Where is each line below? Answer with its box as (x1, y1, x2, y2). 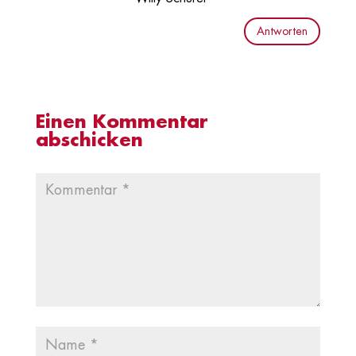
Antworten (257, 25, 308, 37)
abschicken (35, 131, 143, 150)
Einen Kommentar (35, 113, 208, 132)
